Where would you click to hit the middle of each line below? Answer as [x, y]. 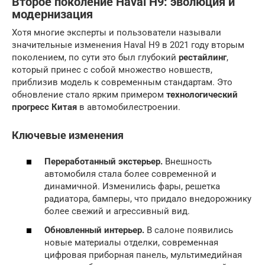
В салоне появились [189, 230]
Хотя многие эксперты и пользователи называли [117, 32]
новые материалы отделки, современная [131, 242]
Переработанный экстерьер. [104, 161]
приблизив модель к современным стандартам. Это [122, 82]
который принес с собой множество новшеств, [112, 70]
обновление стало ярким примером [89, 94]
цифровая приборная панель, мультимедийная [143, 255]
